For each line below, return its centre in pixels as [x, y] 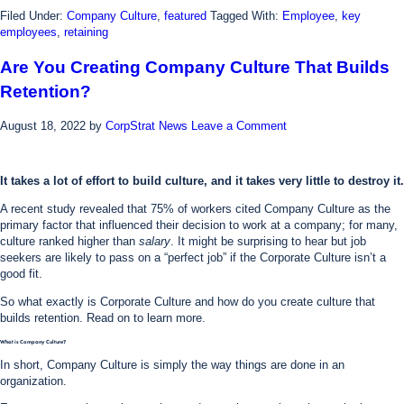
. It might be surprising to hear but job [268, 242]
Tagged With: [246, 16]
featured [185, 16]
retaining [86, 32]
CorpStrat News [147, 125]
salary [155, 242]
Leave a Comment [239, 125]
